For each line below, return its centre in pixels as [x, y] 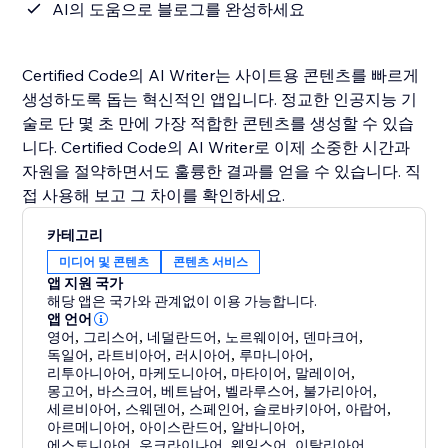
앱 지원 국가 [85, 283]
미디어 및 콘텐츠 [104, 262]
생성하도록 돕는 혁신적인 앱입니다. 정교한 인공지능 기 [220, 99]
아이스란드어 [181, 427]
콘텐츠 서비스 [211, 262]
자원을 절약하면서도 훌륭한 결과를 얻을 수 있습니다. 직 [222, 171]
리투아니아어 [89, 373]
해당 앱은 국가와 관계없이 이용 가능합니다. [182, 301]
